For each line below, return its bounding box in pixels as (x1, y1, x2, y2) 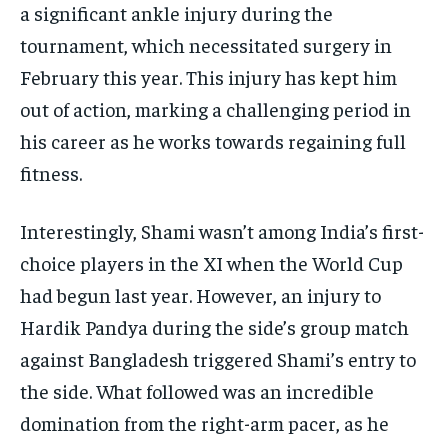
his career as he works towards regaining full (20, 128, 406, 154)
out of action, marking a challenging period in (20, 96, 411, 122)
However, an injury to (196, 282, 381, 308)
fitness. (20, 160, 82, 186)
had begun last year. (20, 282, 196, 308)
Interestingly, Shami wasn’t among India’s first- (20, 218, 424, 244)
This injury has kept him (186, 64, 397, 90)
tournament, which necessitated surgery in (20, 32, 392, 58)
